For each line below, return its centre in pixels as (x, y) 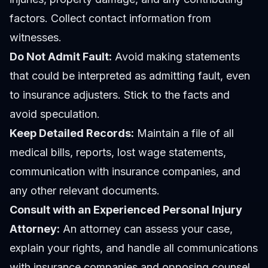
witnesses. (36, 38)
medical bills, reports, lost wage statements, (118, 153)
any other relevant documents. (85, 191)
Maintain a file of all (184, 133)
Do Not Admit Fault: (61, 57)
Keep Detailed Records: (72, 133)
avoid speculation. (55, 114)
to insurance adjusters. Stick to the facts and (120, 95)
